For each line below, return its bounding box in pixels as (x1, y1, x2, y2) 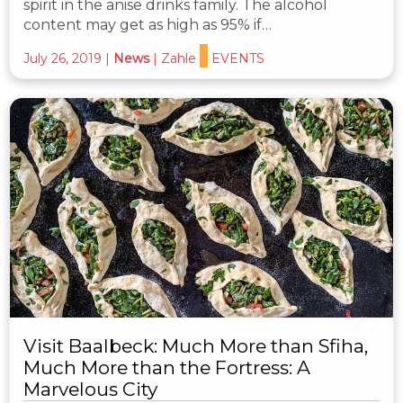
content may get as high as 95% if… (23, 16, 272, 34)
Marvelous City (23, 377, 157, 400)
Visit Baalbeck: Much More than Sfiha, (23, 334, 368, 357)
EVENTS (211, 50, 264, 67)
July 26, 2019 (23, 50, 102, 67)
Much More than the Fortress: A (23, 355, 310, 379)
